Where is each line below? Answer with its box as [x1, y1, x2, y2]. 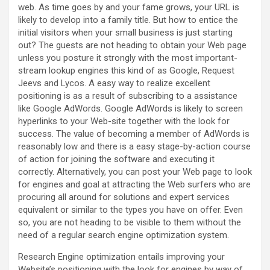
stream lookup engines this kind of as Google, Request [18, 65, 234, 77]
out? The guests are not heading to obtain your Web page [18, 40, 246, 51]
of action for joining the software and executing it [18, 154, 215, 165]
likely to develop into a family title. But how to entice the [18, 14, 238, 26]
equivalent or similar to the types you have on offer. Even [18, 204, 243, 216]
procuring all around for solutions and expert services [18, 192, 230, 203]
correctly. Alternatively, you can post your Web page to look [18, 166, 252, 178]
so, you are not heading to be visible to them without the [18, 217, 241, 228]
